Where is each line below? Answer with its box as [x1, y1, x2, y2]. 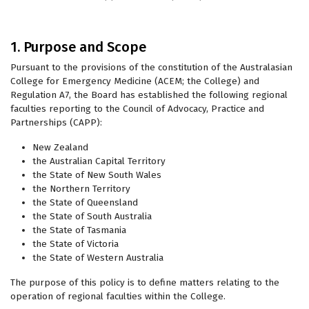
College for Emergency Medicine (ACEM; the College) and [10, 75, 259, 87]
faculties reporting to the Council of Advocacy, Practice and [10, 103, 264, 114]
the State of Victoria [32, 238, 119, 250]
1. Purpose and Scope [10, 39, 146, 55]
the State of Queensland [32, 197, 138, 208]
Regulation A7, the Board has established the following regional [10, 89, 288, 101]
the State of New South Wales [32, 169, 161, 181]
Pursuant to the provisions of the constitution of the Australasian [10, 61, 292, 73]
